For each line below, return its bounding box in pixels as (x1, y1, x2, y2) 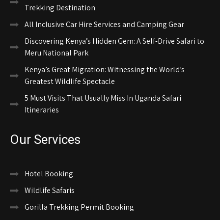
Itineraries (25, 105, 59, 115)
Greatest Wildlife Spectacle (25, 76, 115, 87)
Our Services (10, 132, 81, 147)
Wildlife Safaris (25, 185, 75, 196)
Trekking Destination (25, 2, 95, 13)
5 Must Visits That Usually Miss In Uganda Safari (25, 93, 181, 104)
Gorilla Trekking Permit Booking (25, 202, 134, 213)
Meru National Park (25, 48, 88, 58)
